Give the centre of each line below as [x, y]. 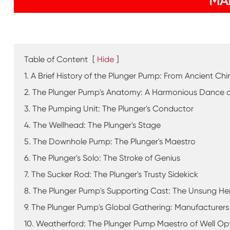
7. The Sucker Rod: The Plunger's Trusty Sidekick [111, 175]
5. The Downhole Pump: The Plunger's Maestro [110, 142]
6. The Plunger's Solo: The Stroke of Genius [102, 158]
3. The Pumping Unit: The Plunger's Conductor [109, 109]
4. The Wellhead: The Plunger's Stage [92, 125]
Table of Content [56, 60]
